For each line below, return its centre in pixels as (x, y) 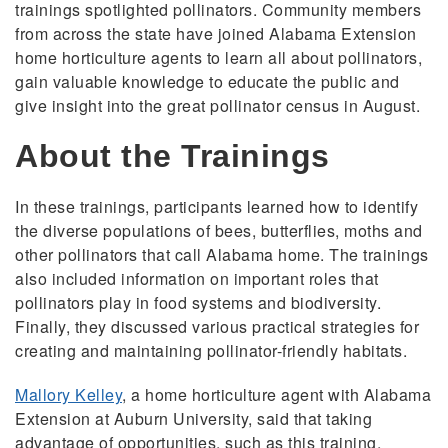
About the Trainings (172, 155)
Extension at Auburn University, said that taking (193, 418)
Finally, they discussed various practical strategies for (217, 326)
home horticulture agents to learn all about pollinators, (218, 57)
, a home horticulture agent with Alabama (276, 394)
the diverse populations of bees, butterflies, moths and (219, 230)
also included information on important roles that (197, 278)
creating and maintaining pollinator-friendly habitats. (211, 350)
